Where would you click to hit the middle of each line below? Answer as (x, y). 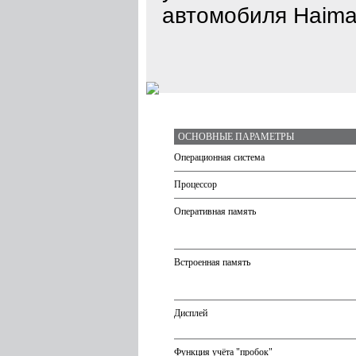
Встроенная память (212, 262)
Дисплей (191, 313)
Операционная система (219, 157)
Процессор (195, 184)
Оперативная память (215, 211)
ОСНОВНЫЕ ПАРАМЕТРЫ (236, 137)
